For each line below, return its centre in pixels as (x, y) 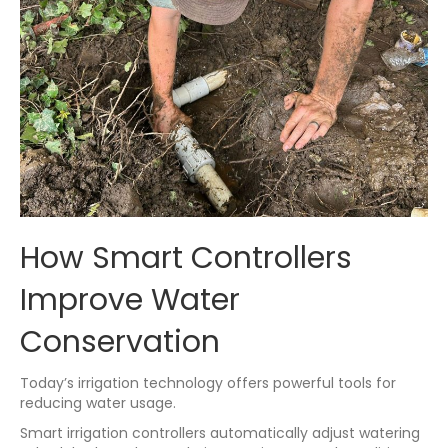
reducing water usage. (98, 402)
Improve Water (130, 299)
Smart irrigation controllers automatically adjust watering (220, 432)
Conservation (120, 341)
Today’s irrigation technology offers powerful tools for (208, 382)
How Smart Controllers (186, 257)
